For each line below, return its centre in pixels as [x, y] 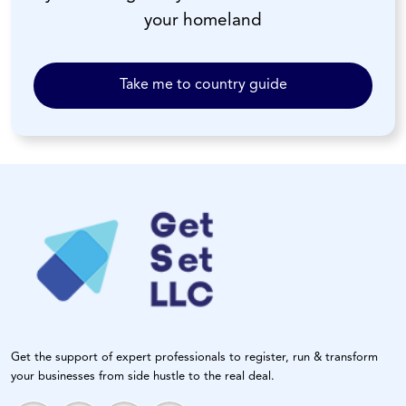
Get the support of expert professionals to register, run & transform [194, 357]
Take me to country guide [203, 85]
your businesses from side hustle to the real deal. [143, 376]
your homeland [203, 21]
